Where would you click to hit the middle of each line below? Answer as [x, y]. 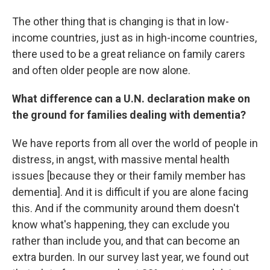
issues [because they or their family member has [129, 176]
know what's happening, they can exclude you [121, 224]
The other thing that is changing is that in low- [121, 21]
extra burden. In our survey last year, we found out [130, 257]
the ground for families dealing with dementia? [129, 115]
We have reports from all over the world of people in [135, 143]
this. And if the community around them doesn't [126, 208]
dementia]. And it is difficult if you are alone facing [130, 192]
